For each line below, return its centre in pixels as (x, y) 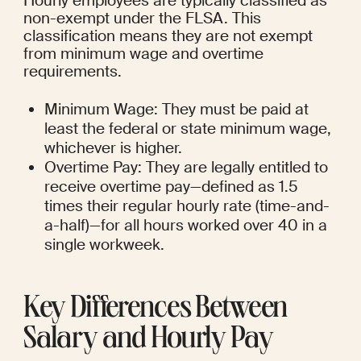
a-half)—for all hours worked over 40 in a (186, 226)
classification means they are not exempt (168, 36)
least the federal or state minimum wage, (188, 129)
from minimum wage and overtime (143, 54)
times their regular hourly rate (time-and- (187, 206)
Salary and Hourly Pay (148, 341)
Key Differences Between (156, 311)
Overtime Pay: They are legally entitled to (187, 168)
